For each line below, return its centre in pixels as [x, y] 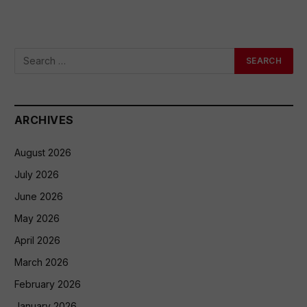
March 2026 [41, 262]
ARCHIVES [44, 120]
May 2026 [37, 218]
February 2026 [48, 284]
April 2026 [37, 240]
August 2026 [43, 152]
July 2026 [37, 174]
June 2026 [39, 196]
